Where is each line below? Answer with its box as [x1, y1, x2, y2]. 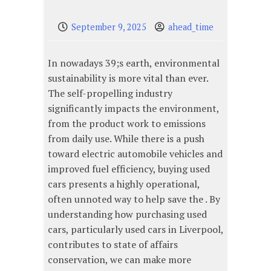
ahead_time [168, 21, 214, 33]
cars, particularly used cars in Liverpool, [48, 223, 223, 237]
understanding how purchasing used [48, 207, 207, 221]
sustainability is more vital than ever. [48, 71, 208, 85]
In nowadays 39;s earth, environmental [48, 56, 220, 70]
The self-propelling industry [48, 87, 172, 100]
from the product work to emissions [48, 117, 206, 131]
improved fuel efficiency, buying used [48, 162, 210, 176]
